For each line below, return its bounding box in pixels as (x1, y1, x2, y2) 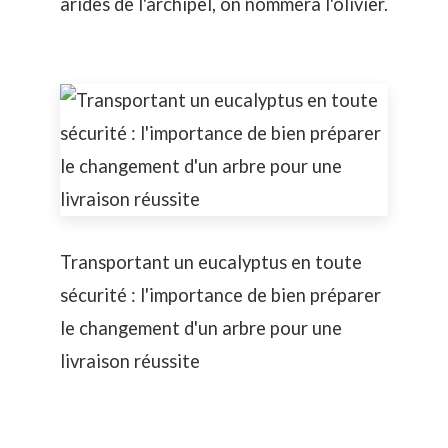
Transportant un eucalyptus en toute (60, 251, 362, 274)
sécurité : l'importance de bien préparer (60, 284, 381, 307)
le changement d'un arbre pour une (60, 317, 342, 340)
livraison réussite (60, 350, 200, 373)
